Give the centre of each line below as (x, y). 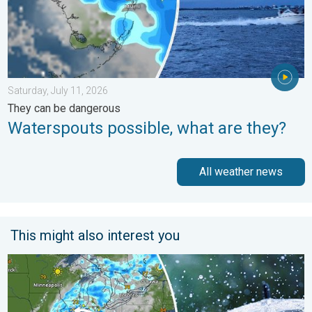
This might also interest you (95, 236)
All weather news (241, 172)
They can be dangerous (64, 109)
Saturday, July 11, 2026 (58, 91)
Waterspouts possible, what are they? (147, 128)
